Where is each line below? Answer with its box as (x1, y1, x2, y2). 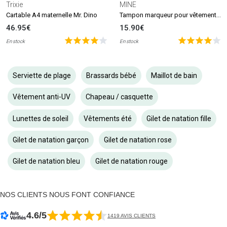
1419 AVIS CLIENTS (107, 212, 156, 218)
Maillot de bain (150, 71, 197, 80)
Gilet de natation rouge (95, 157, 168, 166)
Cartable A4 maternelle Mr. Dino (6, 11, 97, 19)
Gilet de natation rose (103, 136, 172, 144)
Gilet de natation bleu (13, 157, 81, 166)
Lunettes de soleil (13, 114, 69, 123)
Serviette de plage (13, 71, 71, 80)
